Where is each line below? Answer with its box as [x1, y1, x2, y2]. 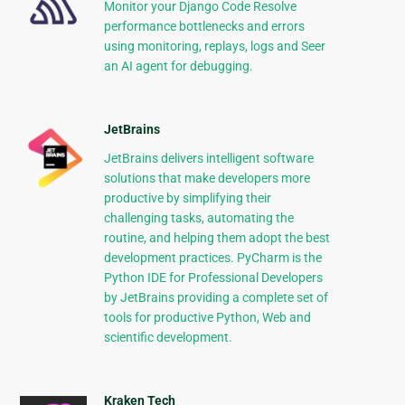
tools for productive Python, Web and [103, 310, 311, 325]
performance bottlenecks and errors [103, 19, 305, 34]
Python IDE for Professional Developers [103, 270, 323, 286]
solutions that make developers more [103, 171, 310, 186]
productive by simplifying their [103, 191, 271, 206]
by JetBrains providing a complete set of [103, 290, 328, 306]
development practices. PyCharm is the [103, 250, 322, 266]
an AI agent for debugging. [103, 59, 253, 74]
